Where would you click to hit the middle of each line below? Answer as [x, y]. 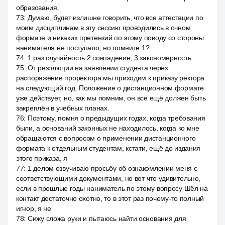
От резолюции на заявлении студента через [97, 68]
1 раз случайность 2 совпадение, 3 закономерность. [110, 58]
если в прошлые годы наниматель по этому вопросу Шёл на [112, 188]
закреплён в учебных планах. [63, 108]
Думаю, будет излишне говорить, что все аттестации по [115, 18]
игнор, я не [34, 208]
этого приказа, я [42, 158]
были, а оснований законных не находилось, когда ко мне [108, 128]
